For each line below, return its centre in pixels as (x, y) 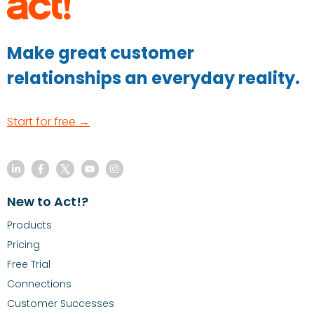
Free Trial (29, 264)
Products (29, 225)
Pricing (23, 244)
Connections (39, 284)
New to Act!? (48, 201)
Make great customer (101, 53)
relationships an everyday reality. (153, 78)
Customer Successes (61, 303)
